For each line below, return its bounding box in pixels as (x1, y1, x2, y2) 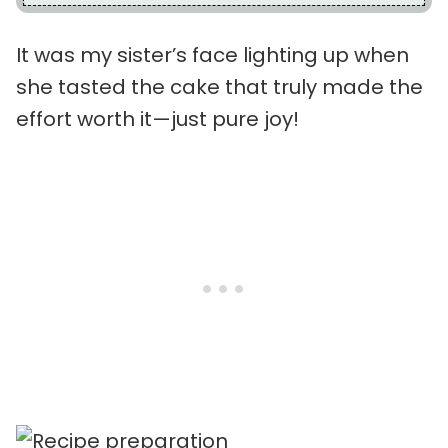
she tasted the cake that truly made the (16, 72, 423, 101)
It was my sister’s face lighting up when (16, 40, 409, 69)
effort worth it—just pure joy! (16, 104, 299, 133)
